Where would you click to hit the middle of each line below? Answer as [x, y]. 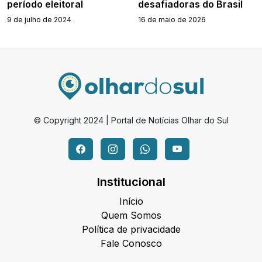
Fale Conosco [131, 244]
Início [131, 201]
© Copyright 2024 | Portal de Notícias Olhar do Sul [131, 120]
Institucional [131, 182]
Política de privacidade [131, 230]
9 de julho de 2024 [39, 20]
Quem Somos [131, 216]
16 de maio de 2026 [172, 20]
